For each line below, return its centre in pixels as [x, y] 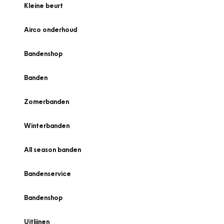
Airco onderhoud [50, 29]
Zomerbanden [46, 101]
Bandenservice [47, 173]
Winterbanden [47, 125]
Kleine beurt [43, 5]
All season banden [52, 149]
